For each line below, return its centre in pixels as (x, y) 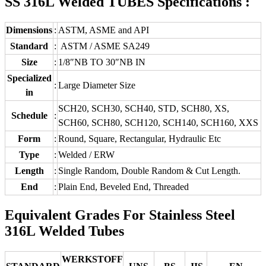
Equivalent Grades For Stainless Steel (120, 215)
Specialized (29, 78)
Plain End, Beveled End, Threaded (123, 186)
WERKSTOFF (92, 259)
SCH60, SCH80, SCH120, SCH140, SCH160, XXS (158, 122)
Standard (29, 46)
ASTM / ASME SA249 (104, 46)
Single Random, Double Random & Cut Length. (149, 170)
